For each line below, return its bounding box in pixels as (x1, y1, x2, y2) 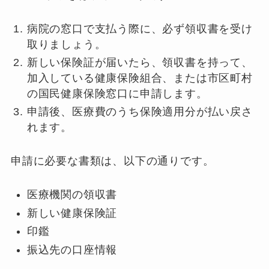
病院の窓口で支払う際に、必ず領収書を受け (26, 22, 253, 35)
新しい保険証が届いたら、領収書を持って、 (26, 56, 253, 69)
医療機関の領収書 (26, 189, 118, 201)
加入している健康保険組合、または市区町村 (26, 72, 253, 85)
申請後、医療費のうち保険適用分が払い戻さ (26, 106, 253, 118)
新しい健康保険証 (26, 207, 118, 219)
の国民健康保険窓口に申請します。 (26, 88, 208, 100)
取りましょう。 (26, 38, 106, 50)
